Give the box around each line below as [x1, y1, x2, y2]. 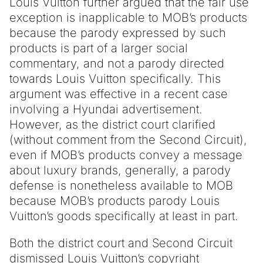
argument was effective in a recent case [9, 86, 228, 101]
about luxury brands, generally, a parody [9, 163, 231, 177]
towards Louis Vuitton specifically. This [9, 71, 221, 86]
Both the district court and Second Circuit [9, 235, 232, 250]
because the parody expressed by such [9, 25, 226, 40]
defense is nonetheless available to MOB [9, 178, 233, 193]
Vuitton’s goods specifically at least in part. [9, 208, 238, 223]
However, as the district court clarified [9, 117, 215, 131]
